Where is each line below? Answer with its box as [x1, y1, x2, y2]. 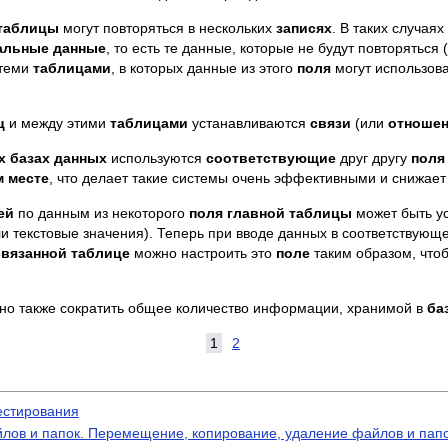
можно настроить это [130, 245, 276, 261]
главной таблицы [227, 205, 352, 221]
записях [276, 20, 332, 36]
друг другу [336, 150, 411, 166]
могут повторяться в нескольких [59, 20, 276, 36]
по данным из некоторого [14, 205, 189, 221]
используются [107, 150, 206, 166]
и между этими [5, 115, 110, 131]
